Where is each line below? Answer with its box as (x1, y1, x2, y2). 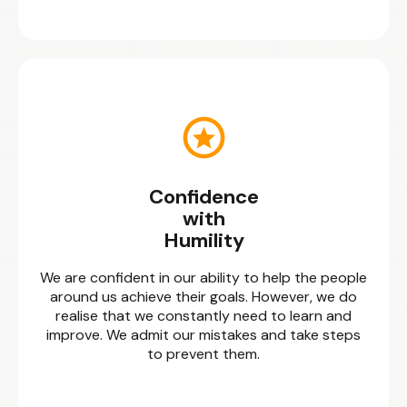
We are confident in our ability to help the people (40, 268, 367, 287)
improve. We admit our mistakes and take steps (46, 325, 361, 344)
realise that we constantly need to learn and (55, 306, 352, 325)
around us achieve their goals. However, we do (50, 287, 357, 306)
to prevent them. (147, 344, 260, 363)
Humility (163, 227, 244, 253)
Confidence (148, 184, 259, 210)
